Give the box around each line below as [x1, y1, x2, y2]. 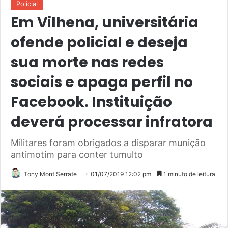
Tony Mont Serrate [24, 169, 77, 178]
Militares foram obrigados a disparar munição [11, 137, 206, 148]
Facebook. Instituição [11, 92, 172, 112]
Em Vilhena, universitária [11, 12, 198, 33]
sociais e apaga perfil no [11, 72, 193, 92]
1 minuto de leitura [162, 169, 215, 178]
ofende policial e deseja [11, 32, 188, 52]
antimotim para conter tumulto [11, 149, 143, 160]
